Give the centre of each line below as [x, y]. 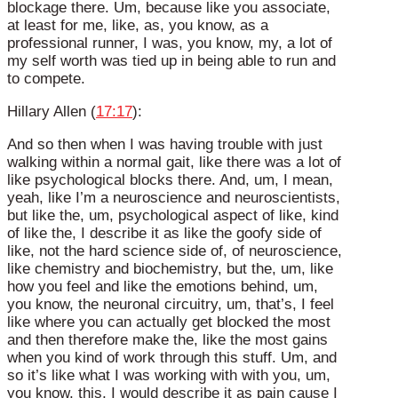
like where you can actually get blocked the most [169, 322]
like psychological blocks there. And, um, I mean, [170, 180]
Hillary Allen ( [52, 112]
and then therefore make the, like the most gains [167, 340]
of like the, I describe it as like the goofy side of [164, 234]
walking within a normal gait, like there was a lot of [174, 163]
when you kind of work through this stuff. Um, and [172, 358]
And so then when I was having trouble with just [165, 145]
